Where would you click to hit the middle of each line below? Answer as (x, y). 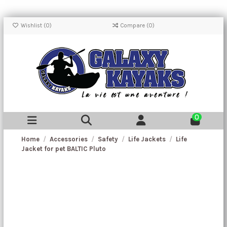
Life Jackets (147, 139)
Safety (108, 139)
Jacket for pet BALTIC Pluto (64, 149)
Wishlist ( (32, 26)
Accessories (69, 139)
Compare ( (135, 26)
